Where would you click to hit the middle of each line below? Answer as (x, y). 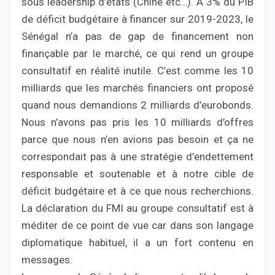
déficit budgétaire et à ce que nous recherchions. (137, 191)
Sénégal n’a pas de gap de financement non (137, 37)
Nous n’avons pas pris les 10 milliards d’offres (137, 122)
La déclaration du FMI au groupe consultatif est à (137, 208)
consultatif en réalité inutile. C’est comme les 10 (137, 71)
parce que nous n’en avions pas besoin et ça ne (137, 140)
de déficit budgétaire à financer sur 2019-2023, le (137, 19)
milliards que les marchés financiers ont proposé (137, 88)
